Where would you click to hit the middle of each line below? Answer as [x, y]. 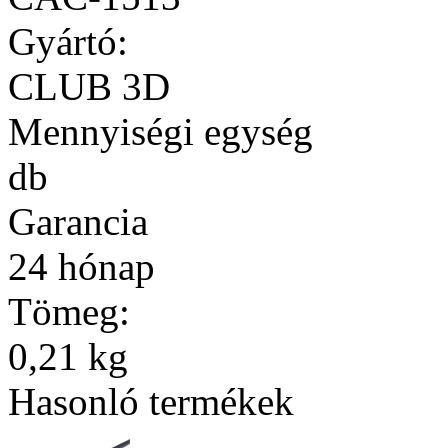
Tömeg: [69, 311]
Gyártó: [68, 41]
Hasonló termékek [151, 401]
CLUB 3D [89, 86]
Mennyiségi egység [160, 131]
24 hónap [81, 266]
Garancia [78, 221]
